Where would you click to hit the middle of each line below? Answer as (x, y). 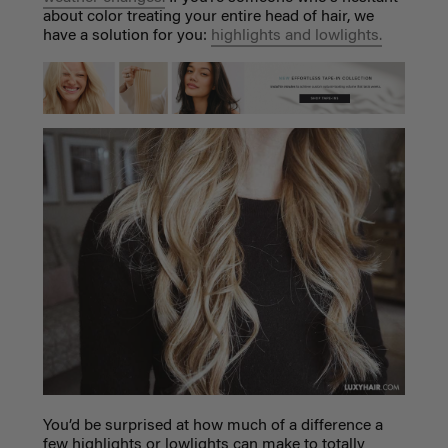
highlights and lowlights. (296, 35)
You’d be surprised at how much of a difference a (212, 425)
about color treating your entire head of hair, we (208, 16)
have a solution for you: (126, 35)
